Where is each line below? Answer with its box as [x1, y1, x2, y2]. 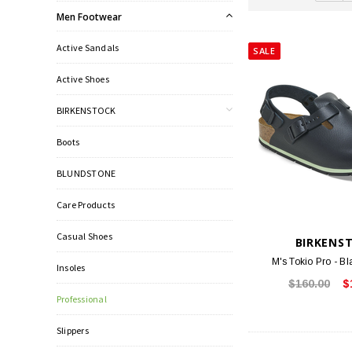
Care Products [57, 198, 115, 211]
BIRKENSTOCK [57, 104, 116, 116]
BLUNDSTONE [57, 167, 116, 179]
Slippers [57, 324, 89, 336]
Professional [57, 292, 107, 305]
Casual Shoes [57, 229, 112, 242]
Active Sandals [57, 41, 119, 53]
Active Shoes [57, 72, 109, 85]
